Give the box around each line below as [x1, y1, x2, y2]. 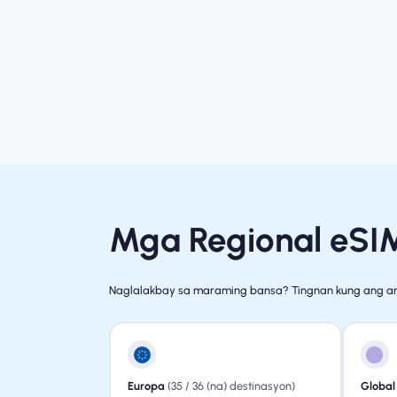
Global [360, 378, 395, 393]
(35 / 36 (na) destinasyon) [165, 378, 296, 393]
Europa [128, 378, 166, 393]
